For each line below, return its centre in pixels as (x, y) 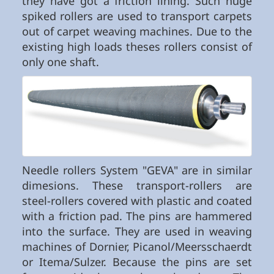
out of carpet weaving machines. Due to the (137, 31)
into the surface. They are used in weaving (137, 231)
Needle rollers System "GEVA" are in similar (137, 170)
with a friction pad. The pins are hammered (137, 216)
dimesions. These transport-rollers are (137, 186)
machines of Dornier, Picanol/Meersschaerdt (137, 247)
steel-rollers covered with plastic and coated (137, 201)
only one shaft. (61, 62)
